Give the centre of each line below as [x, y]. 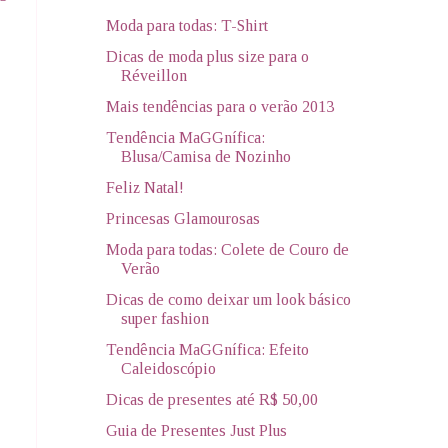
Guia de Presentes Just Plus [196, 430]
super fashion [164, 318]
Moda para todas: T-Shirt [186, 25]
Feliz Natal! [144, 187]
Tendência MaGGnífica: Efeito [207, 349]
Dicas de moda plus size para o [207, 56]
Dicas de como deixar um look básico [228, 299]
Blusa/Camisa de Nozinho [205, 156]
